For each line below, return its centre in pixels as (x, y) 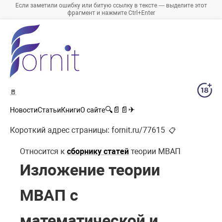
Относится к (43, 152)
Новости (24, 110)
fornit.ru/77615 (138, 130)
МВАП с (49, 195)
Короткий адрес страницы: (61, 130)
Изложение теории (90, 170)
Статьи (49, 110)
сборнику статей (98, 152)
